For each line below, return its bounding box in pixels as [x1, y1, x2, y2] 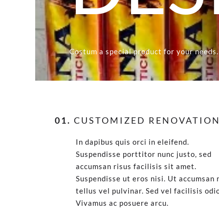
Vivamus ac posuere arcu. [76, 198, 169, 207]
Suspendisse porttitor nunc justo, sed [76, 150, 212, 158]
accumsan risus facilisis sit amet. [76, 162, 197, 171]
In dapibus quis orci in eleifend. [76, 137, 189, 146]
